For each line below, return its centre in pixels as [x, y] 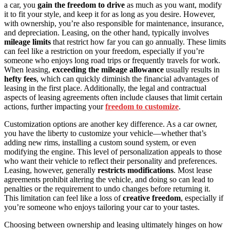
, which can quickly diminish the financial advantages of [127, 79]
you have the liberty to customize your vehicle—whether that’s [105, 133]
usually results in [192, 70]
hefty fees [20, 79]
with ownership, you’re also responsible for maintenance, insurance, [114, 24]
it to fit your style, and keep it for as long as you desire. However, [110, 14]
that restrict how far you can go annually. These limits [138, 42]
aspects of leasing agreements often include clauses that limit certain [113, 98]
